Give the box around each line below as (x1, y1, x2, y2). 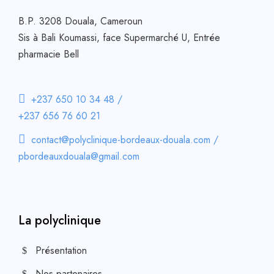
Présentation (35, 243, 87, 257)
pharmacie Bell (18, 47, 79, 61)
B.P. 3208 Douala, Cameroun (18, 14, 143, 28)
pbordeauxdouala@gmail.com (18, 149, 139, 163)
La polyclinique (18, 212, 101, 229)
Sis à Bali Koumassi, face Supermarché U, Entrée (18, 31, 220, 45)
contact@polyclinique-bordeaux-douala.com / (31, 133, 218, 147)
